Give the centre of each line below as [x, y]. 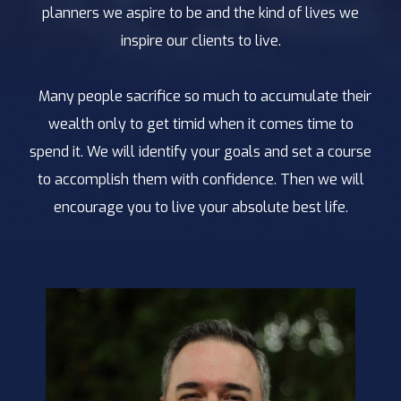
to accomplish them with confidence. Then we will [200, 179]
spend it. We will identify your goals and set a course [200, 152]
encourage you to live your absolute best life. [200, 207]
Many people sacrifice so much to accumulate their [200, 96]
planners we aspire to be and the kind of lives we [200, 13]
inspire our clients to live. [200, 41]
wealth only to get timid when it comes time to [200, 124]
